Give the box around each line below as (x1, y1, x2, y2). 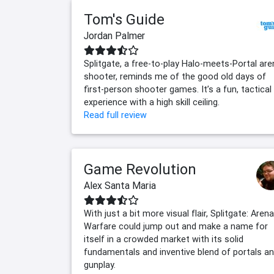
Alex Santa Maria (84, 179, 156, 192)
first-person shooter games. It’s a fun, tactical (84, 84, 272, 95)
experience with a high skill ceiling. (84, 97, 220, 108)
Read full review (84, 109, 147, 121)
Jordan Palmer (84, 29, 145, 42)
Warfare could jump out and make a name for (84, 221, 268, 232)
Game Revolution (84, 160, 196, 179)
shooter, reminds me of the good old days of (84, 71, 266, 83)
